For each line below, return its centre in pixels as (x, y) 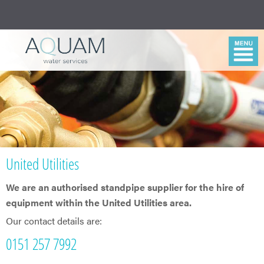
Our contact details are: (54, 221)
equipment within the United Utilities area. (99, 203)
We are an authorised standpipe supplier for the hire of (125, 187)
